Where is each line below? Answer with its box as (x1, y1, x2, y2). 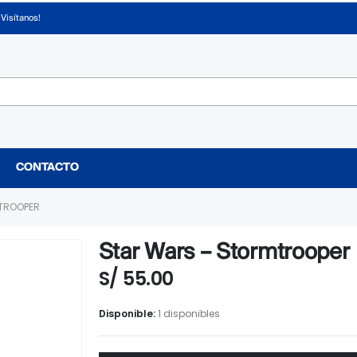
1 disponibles (157, 307, 220, 321)
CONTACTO (15, 162, 79, 175)
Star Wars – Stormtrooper (98, 241, 350, 266)
